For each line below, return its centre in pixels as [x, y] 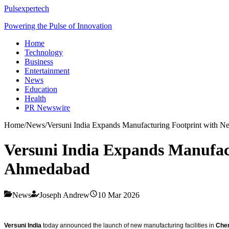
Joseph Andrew [64, 195]
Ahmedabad [47, 169]
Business [39, 62]
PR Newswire [47, 108]
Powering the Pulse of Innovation [58, 26]
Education [41, 89]
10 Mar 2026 [119, 195]
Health [35, 98]
